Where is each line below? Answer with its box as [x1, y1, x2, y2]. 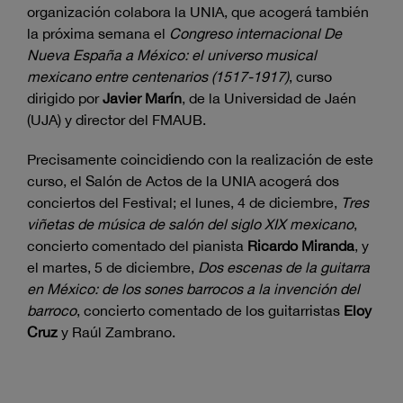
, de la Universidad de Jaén [182, 90, 356, 107]
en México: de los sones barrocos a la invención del [27, 281, 360, 298]
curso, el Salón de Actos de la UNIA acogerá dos [27, 173, 339, 190]
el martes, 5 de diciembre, [27, 259, 198, 276]
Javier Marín [103, 90, 182, 107]
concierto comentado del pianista [27, 237, 247, 255]
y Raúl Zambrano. [58, 324, 175, 341]
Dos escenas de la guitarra [198, 259, 370, 276]
